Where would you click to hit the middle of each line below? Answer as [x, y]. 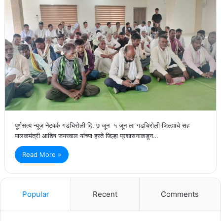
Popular [36, 194]
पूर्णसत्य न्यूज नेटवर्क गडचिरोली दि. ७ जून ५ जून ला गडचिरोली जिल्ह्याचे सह [102, 126]
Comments [180, 194]
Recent [105, 194]
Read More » [41, 155]
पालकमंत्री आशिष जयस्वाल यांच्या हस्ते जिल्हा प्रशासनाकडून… [86, 136]
